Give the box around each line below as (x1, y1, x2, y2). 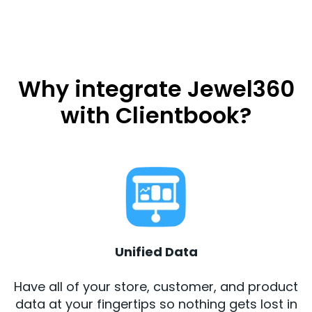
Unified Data (114, 242, 198, 260)
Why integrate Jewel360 (17, 72, 295, 104)
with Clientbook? (61, 99, 251, 131)
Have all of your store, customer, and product (14, 277, 298, 295)
